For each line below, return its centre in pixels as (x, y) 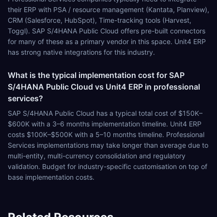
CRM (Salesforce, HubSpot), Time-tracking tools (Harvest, (100, 20)
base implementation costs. (51, 177)
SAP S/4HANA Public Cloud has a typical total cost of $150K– (105, 113)
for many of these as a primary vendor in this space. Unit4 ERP (107, 41)
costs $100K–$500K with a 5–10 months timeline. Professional (106, 134)
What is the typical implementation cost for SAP (96, 75)
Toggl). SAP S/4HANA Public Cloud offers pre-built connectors (107, 31)
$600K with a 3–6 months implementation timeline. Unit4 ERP (105, 124)
